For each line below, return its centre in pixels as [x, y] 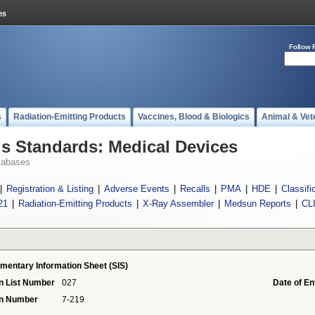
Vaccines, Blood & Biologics [194, 117]
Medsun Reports [257, 204]
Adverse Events [137, 189]
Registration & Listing [50, 189]
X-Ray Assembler [178, 204]
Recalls [195, 189]
